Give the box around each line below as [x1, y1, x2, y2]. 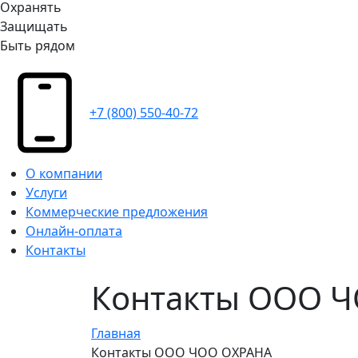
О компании [26, 165, 102, 183]
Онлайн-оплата [26, 222, 122, 241]
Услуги [26, 184, 67, 202]
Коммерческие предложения [26, 203, 208, 221]
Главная [91, 324, 141, 343]
